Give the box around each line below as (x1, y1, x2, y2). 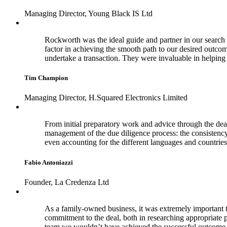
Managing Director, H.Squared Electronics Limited (24, 93, 187, 102)
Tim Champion (24, 74, 68, 82)
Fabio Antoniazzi (24, 158, 73, 166)
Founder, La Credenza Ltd (24, 177, 109, 186)
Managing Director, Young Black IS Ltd (24, 9, 153, 18)
